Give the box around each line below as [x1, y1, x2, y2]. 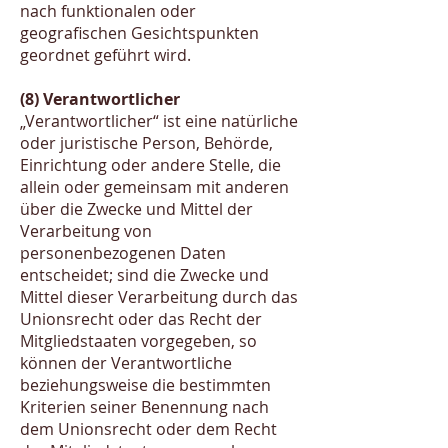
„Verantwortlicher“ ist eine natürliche [20, 110, 298, 132]
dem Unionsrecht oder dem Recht [20, 418, 277, 440]
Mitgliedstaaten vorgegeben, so [20, 330, 257, 352]
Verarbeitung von [20, 220, 152, 242]
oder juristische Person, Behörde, [20, 132, 273, 154]
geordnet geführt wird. [20, 44, 191, 66]
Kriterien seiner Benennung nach [20, 396, 269, 418]
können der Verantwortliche [20, 352, 232, 374]
